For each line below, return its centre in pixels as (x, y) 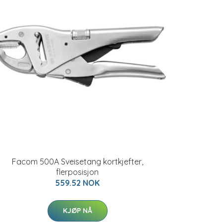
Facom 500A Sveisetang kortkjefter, (77, 162)
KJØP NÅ (77, 211)
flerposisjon (77, 172)
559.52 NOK (77, 183)
